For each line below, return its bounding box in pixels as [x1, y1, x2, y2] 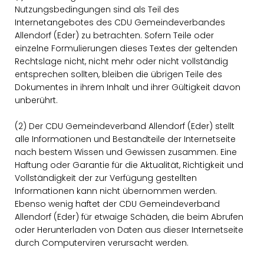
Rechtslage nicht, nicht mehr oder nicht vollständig [15, 55, 228, 67]
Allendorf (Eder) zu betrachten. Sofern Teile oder [15, 29, 214, 41]
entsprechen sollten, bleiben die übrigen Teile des [15, 68, 222, 80]
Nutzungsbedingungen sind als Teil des [15, 4, 179, 15]
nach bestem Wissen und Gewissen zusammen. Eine [15, 146, 237, 158]
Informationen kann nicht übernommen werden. [15, 185, 217, 197]
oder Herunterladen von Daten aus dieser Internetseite [15, 224, 243, 236]
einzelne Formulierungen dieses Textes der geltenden [15, 42, 237, 54]
